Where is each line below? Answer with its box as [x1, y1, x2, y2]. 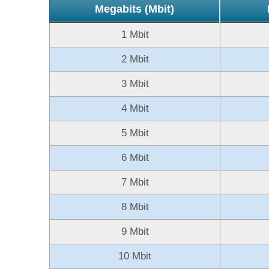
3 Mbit [121, 77, 149, 89]
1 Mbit [121, 28, 149, 40]
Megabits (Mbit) [95, 2, 174, 15]
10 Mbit [118, 250, 151, 262]
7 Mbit [121, 176, 149, 188]
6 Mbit [121, 151, 149, 163]
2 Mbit [121, 53, 149, 65]
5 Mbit [121, 127, 149, 139]
